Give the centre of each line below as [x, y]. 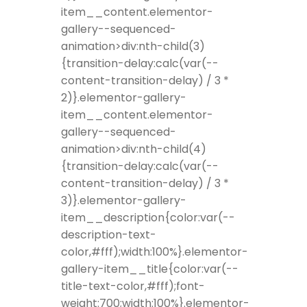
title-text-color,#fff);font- [133, 286]
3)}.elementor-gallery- [124, 201]
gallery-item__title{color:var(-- [150, 269]
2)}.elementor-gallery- [124, 98]
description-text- [109, 235]
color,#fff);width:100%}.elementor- [155, 252]
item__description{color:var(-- [148, 218]
